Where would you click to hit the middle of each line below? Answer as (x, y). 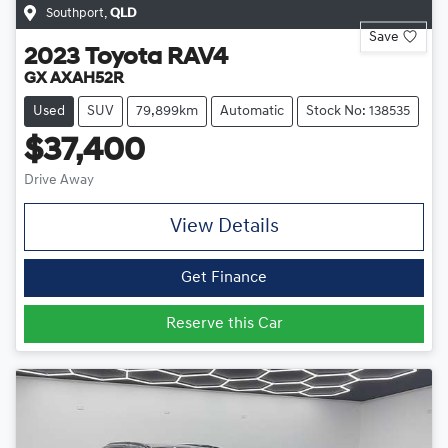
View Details (224, 226)
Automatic (252, 111)
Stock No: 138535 (358, 111)
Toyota (123, 57)
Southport (75, 13)
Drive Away (59, 180)
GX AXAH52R (74, 78)
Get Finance (224, 277)
